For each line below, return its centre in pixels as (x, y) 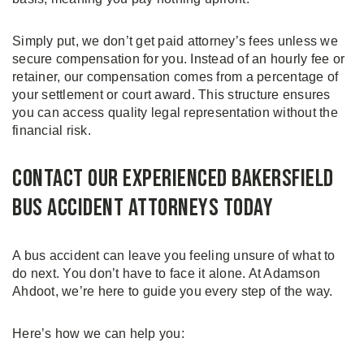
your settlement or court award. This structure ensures (171, 95)
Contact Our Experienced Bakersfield (173, 179)
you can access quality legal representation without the (175, 113)
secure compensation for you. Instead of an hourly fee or (178, 59)
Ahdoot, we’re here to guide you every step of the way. (173, 292)
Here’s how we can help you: (98, 334)
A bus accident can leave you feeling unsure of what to (174, 256)
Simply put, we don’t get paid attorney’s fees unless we (175, 41)
